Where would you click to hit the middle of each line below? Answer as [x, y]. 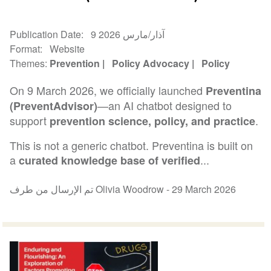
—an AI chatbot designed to [165, 106]
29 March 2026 [204, 189]
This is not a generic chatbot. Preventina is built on [132, 145]
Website [67, 48]
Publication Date [46, 34]
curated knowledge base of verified [110, 161]
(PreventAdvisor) [54, 106]
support [30, 121]
